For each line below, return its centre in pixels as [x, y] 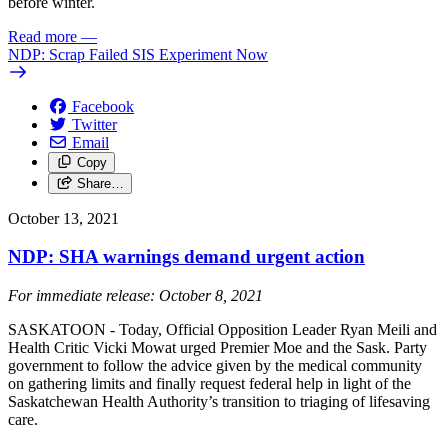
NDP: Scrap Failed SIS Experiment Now [138, 54]
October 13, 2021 [63, 218]
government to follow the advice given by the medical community [215, 366]
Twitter [94, 124]
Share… [100, 183]
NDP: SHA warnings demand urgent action [186, 257]
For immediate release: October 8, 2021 [135, 296]
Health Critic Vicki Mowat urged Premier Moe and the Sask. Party [217, 348]
